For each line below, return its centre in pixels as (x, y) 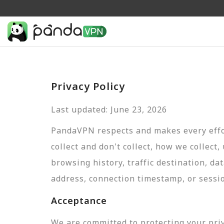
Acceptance (79, 200)
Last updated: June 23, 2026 (109, 109)
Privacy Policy (88, 86)
